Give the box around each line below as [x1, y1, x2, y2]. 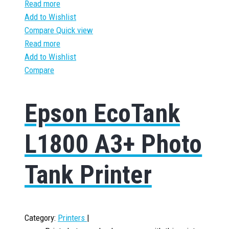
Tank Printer [25, 159, 152, 190]
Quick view [56, 25, 93, 35]
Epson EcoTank [25, 98, 180, 128]
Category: [25, 213, 56, 223]
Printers [58, 213, 87, 223]
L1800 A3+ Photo [25, 129, 202, 159]
